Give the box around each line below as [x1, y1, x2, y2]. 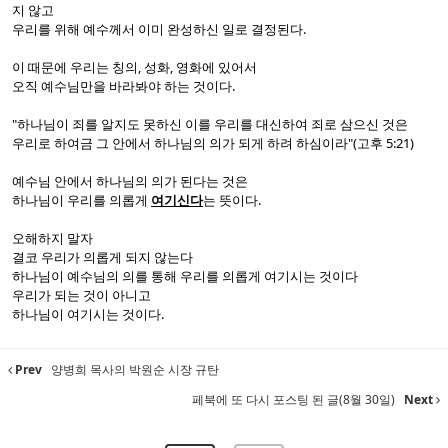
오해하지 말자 [12, 229, 93, 247]
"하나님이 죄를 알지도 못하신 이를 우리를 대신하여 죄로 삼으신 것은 [12, 115, 408, 133]
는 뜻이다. [203, 191, 261, 209]
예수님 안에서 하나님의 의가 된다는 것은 [12, 172, 248, 190]
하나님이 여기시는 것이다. [12, 305, 164, 323]
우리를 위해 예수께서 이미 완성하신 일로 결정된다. [12, 20, 306, 38]
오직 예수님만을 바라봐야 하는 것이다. [12, 77, 235, 95]
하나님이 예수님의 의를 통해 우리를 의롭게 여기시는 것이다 [12, 267, 358, 285]
